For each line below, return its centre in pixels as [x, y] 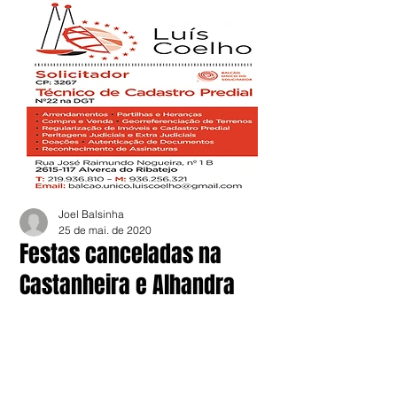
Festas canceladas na [121, 254]
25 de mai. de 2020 [105, 230]
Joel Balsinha [91, 214]
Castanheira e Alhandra [127, 285]
